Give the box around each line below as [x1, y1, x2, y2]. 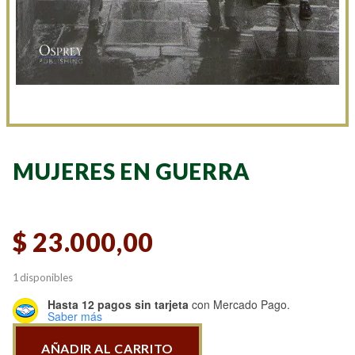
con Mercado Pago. [189, 296, 290, 312]
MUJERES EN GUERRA [13, 157, 250, 185]
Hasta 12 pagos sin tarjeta [48, 296, 189, 312]
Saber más [48, 307, 102, 324]
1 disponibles [13, 270, 73, 284]
